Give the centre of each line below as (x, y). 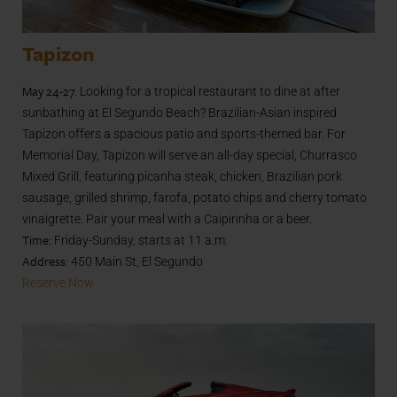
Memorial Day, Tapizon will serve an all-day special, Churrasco (190, 155)
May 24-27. (50, 90)
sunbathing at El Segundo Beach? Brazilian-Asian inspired (179, 112)
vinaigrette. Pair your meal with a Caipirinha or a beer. (167, 218)
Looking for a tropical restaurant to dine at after (209, 91)
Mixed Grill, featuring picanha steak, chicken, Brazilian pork (182, 176)
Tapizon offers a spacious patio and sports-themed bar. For (184, 133)
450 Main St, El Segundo (136, 261)
